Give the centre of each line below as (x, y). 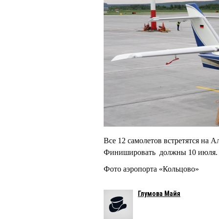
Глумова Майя (159, 194)
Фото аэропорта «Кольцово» (151, 169)
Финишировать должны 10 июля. (161, 153)
